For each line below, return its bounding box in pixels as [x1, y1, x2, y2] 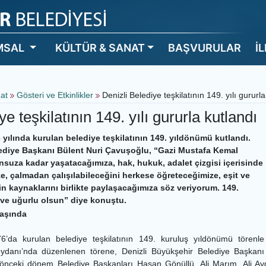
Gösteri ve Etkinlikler [17, 90, 93, 100]
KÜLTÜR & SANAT [55, 42, 145, 54]
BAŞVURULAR [168, 42, 242, 54]
